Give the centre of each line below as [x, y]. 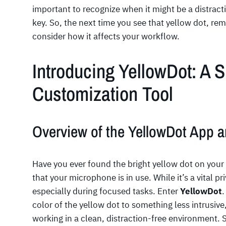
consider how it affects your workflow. [106, 37]
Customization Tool [103, 94]
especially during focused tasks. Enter [106, 191]
